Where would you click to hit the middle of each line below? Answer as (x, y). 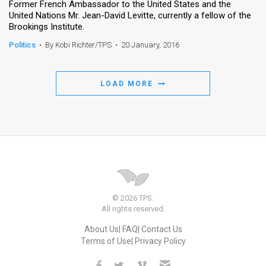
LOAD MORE (128, 83)
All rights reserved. (133, 208)
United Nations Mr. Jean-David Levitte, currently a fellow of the (130, 15)
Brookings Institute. (47, 26)
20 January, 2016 (150, 45)
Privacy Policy (160, 241)
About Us (101, 229)
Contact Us (161, 229)
